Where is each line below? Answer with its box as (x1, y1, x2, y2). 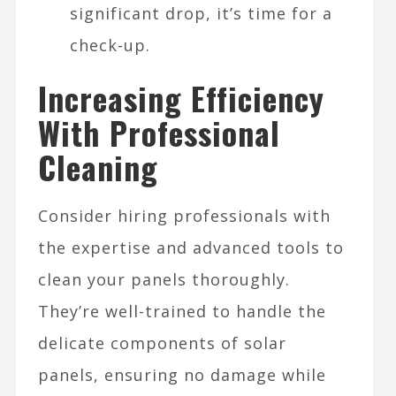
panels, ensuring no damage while (37, 364, 326, 386)
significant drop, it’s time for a (69, 2, 332, 24)
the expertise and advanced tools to (37, 237, 344, 259)
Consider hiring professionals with (37, 205, 331, 227)
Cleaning (37, 143, 158, 191)
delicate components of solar (37, 332, 286, 354)
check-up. (69, 34, 150, 56)
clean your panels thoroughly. (37, 269, 290, 291)
